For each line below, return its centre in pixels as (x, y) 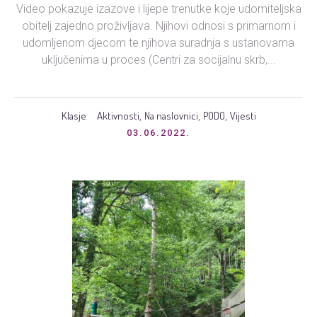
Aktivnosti (118, 115)
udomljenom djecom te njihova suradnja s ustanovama (158, 42)
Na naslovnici (171, 115)
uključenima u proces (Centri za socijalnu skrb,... (158, 59)
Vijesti (243, 115)
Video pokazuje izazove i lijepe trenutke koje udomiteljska (158, 8)
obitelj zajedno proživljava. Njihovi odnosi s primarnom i (158, 25)
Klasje (74, 115)
